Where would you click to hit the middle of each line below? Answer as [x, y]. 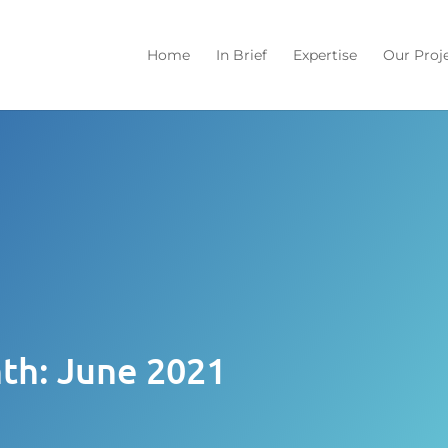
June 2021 [141, 370]
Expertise [324, 55]
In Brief [241, 55]
